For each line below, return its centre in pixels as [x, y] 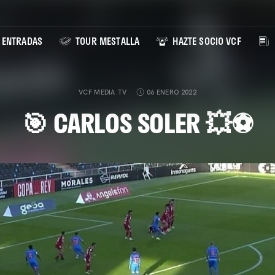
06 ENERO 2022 [172, 92]
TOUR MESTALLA [107, 41]
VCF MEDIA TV [103, 92]
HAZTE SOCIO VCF [206, 41]
